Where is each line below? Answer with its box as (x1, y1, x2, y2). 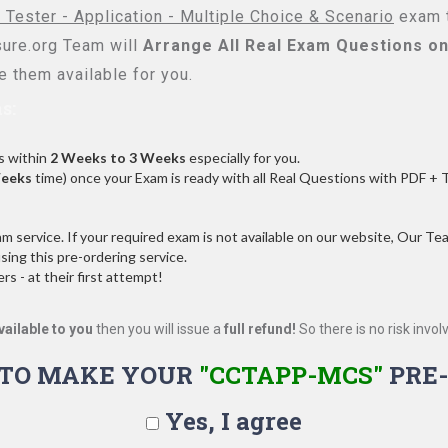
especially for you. (186, 149, 300, 166)
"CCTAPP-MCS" (198, 359, 383, 391)
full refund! (224, 321, 296, 337)
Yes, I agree (159, 405, 302, 437)
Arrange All (143, 36, 240, 55)
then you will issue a (93, 321, 224, 337)
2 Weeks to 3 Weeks (50, 149, 186, 166)
